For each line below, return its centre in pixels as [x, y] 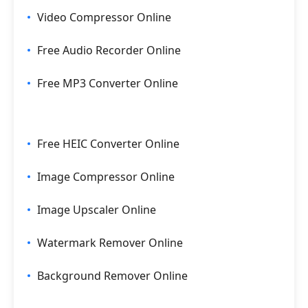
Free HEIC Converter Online [108, 143]
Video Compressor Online [104, 17]
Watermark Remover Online [110, 242]
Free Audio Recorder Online [109, 50]
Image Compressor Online [106, 176]
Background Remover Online [112, 275]
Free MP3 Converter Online [108, 83]
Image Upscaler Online [97, 209]
